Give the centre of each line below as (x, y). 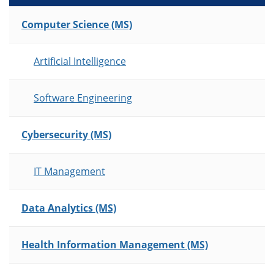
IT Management (69, 172)
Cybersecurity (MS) (66, 135)
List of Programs (47, 14)
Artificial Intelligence (80, 61)
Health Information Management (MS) (115, 245)
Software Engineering (83, 98)
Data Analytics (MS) (69, 208)
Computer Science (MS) (77, 25)
